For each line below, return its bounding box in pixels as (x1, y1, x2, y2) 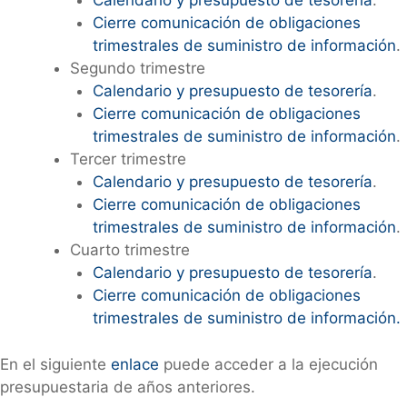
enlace (111, 354, 159, 373)
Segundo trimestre (69, 59, 205, 78)
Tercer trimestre (69, 150, 186, 169)
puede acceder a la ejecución (159, 354, 378, 373)
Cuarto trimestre (69, 241, 190, 260)
